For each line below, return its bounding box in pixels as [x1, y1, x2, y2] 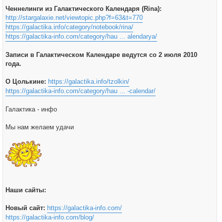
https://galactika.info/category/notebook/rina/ [5, 23, 133, 31]
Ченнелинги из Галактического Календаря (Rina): [5, 5, 162, 12]
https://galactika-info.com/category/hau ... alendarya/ [5, 33, 157, 40]
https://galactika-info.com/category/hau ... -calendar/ [5, 87, 156, 95]
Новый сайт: [5, 204, 47, 212]
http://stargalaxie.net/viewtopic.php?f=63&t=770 [5, 14, 143, 21]
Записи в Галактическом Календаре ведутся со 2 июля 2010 [5, 51, 197, 58]
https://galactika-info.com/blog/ [5, 214, 94, 221]
